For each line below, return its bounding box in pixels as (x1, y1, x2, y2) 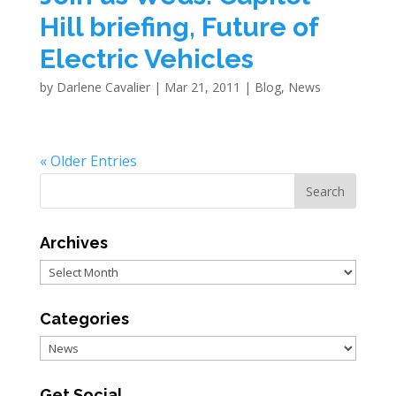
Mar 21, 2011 (164, 79, 240, 96)
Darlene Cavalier (56, 79, 150, 96)
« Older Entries (39, 151, 137, 171)
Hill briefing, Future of (39, 11, 318, 43)
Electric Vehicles (39, 43, 254, 75)
